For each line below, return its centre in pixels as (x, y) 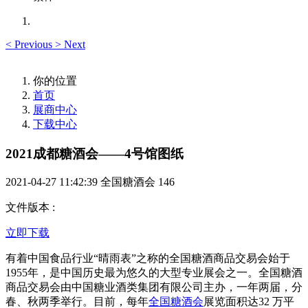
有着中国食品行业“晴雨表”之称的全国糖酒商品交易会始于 (148, 258)
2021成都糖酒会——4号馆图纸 (95, 153)
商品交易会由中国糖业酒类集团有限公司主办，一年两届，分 (154, 287)
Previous (33, 44)
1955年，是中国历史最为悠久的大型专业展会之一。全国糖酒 (154, 273)
